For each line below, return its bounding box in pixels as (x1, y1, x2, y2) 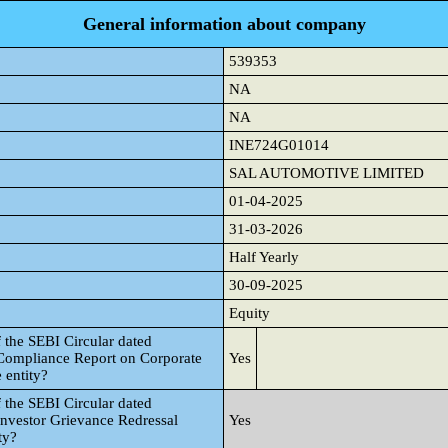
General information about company (82, 14, 366, 34)
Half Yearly (229, 249, 299, 265)
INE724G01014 (229, 137, 329, 153)
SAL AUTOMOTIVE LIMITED (229, 165, 424, 181)
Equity (229, 305, 270, 321)
